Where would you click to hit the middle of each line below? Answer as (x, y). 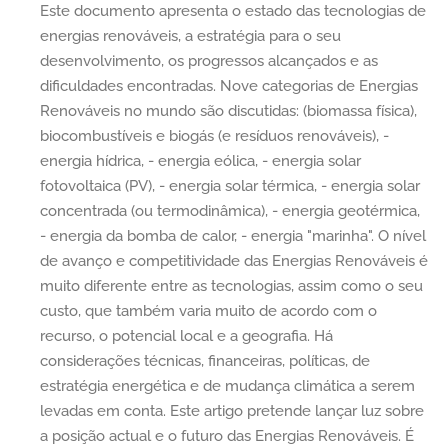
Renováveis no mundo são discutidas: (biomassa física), (228, 110)
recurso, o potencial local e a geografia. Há (186, 335)
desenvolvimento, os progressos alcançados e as (209, 60)
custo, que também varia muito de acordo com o (208, 310)
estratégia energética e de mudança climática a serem (227, 385)
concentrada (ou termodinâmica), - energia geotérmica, (230, 210)
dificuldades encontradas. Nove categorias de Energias (229, 85)
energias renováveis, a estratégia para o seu (190, 35)
